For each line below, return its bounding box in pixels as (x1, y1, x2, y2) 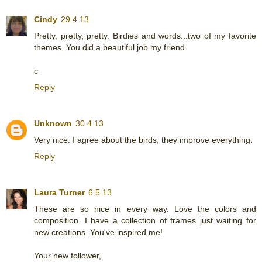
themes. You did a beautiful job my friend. (34, 42, 187, 52)
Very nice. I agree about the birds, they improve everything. (34, 135, 253, 144)
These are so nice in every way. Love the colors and (34, 204, 256, 213)
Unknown (34, 118, 72, 128)
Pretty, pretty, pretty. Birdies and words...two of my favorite (34, 30, 256, 40)
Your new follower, (34, 250, 101, 260)
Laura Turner (34, 187, 85, 197)
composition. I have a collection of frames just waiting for (34, 215, 256, 225)
